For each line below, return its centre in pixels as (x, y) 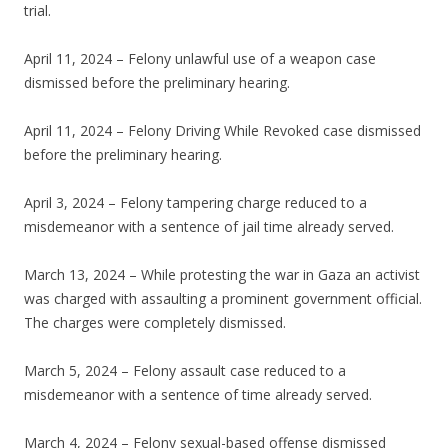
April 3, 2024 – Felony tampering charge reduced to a (195, 203)
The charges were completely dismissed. (155, 323)
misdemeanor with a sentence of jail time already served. (209, 227)
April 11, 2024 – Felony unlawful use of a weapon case (200, 59)
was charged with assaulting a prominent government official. (223, 299)
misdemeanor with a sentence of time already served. (198, 395)
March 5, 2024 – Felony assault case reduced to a (185, 371)
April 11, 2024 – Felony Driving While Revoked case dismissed (222, 131)
